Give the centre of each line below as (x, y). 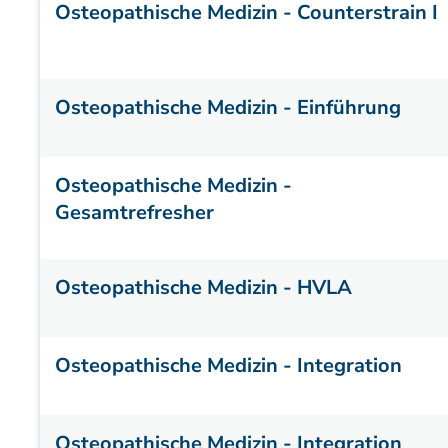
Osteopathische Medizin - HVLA (203, 287)
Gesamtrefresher (134, 212)
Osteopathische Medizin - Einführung (228, 107)
